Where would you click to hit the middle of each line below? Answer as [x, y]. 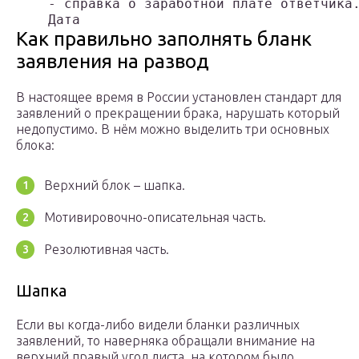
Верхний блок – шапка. [115, 186]
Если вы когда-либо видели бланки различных [158, 325]
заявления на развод [113, 62]
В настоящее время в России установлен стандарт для [179, 97]
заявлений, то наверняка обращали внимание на [165, 341]
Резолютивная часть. [107, 250]
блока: [35, 145]
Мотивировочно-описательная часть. [155, 218]
